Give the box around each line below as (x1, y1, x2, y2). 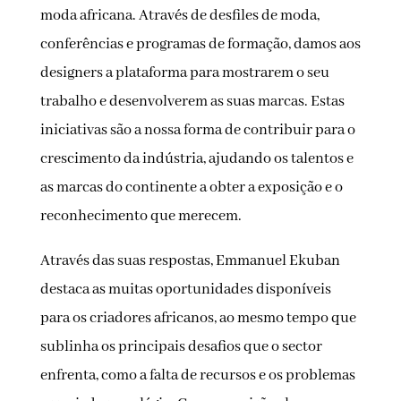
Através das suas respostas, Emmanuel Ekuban (39, 252, 340, 271)
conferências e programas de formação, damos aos (39, 35, 361, 55)
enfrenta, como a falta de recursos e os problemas (39, 366, 355, 386)
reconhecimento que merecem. (39, 207, 242, 226)
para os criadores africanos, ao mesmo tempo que (39, 309, 356, 328)
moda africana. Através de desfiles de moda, (39, 6, 320, 26)
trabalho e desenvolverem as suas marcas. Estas (39, 92, 345, 112)
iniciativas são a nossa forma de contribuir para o (39, 121, 355, 141)
